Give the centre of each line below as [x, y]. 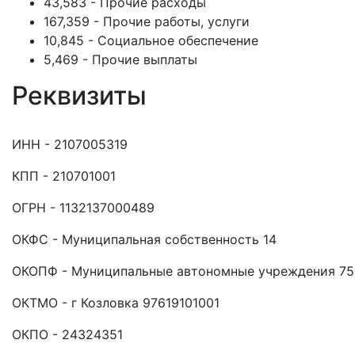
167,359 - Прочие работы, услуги [147, 21]
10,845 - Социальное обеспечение [151, 40]
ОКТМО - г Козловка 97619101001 [116, 303]
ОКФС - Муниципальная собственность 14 [144, 239]
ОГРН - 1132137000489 [83, 208]
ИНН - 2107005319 [70, 144]
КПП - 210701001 [64, 176]
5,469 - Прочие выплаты [120, 59]
